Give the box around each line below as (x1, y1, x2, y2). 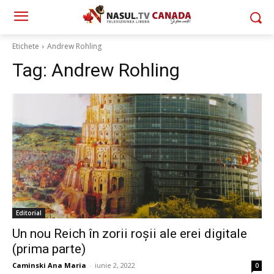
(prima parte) (12, 242, 86, 256)
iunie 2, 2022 (95, 261, 135, 270)
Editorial (16, 209, 42, 217)
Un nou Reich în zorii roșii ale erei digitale (12, 226, 247, 241)
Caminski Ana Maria (12, 261, 86, 270)
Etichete (12, 41, 39, 51)
